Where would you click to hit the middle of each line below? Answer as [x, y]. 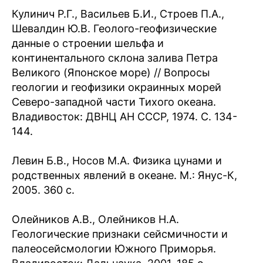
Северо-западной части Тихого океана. [114, 102]
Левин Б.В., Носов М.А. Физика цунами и [117, 161]
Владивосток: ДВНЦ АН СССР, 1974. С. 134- [124, 117]
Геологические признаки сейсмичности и [120, 234]
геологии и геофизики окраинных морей [117, 87]
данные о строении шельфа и [88, 43]
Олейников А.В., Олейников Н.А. [95, 219]
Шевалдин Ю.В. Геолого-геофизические [114, 28]
